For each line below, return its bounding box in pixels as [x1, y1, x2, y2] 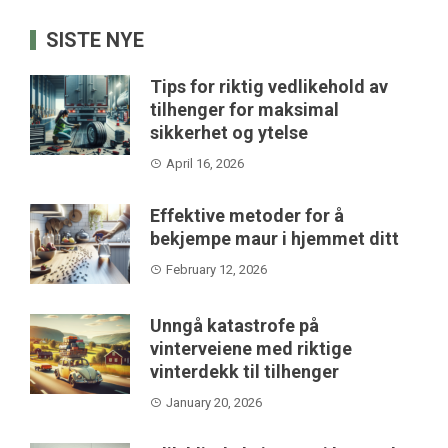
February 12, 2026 [166, 261, 267, 277]
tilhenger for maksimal [150, 98, 339, 120]
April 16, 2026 [166, 155, 244, 171]
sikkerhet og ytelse [150, 121, 308, 143]
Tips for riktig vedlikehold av [150, 75, 388, 97]
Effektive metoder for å [150, 204, 344, 226]
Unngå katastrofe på [150, 314, 319, 336]
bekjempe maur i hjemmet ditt [150, 227, 399, 249]
